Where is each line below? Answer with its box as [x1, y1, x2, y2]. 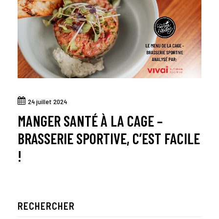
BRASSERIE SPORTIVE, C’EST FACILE [18, 130, 200, 148]
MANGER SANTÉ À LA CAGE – [18, 112, 163, 130]
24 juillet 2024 [28, 97, 67, 106]
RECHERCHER [18, 200, 75, 212]
